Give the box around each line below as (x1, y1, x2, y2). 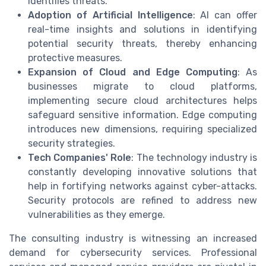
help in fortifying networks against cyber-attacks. (28, 180, 257, 192)
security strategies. (28, 138, 115, 150)
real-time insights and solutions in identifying (28, 24, 257, 36)
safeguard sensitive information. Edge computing (28, 109, 257, 121)
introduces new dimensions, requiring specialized (28, 123, 257, 135)
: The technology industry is (131, 152, 258, 164)
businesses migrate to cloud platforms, (28, 81, 257, 93)
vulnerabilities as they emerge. (28, 209, 165, 221)
